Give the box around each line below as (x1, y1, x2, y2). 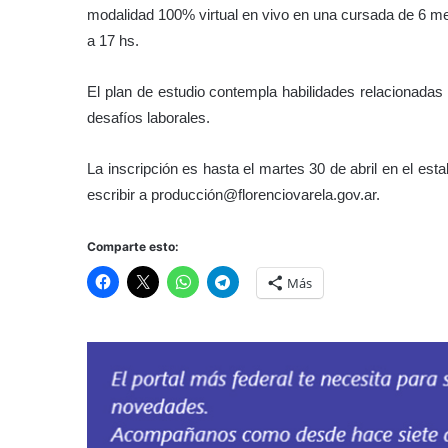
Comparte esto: (87, 238, 179, 254)
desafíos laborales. (87, 108, 210, 126)
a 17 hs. (87, 31, 139, 49)
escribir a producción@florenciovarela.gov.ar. (87, 185, 380, 203)
